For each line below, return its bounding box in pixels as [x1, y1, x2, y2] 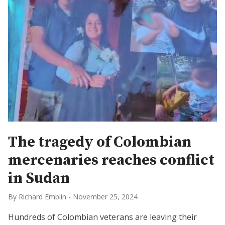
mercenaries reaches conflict [8, 151, 214, 170]
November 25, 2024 [73, 192, 138, 201]
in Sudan [8, 169, 70, 188]
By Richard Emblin [8, 192, 66, 201]
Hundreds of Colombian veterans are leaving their [8, 211, 197, 222]
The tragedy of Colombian [8, 133, 191, 152]
